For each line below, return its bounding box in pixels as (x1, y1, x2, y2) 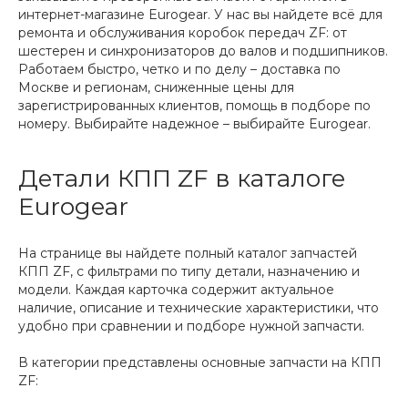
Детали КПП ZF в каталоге (18, 163, 346, 193)
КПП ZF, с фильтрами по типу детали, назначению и (18, 262, 360, 280)
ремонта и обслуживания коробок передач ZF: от (18, 24, 347, 41)
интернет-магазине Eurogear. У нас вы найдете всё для (18, 5, 382, 23)
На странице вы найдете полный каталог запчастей (18, 244, 357, 261)
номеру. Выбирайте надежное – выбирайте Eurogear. (18, 115, 371, 132)
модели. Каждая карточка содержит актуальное (18, 280, 334, 298)
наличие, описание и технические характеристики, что (18, 299, 379, 316)
